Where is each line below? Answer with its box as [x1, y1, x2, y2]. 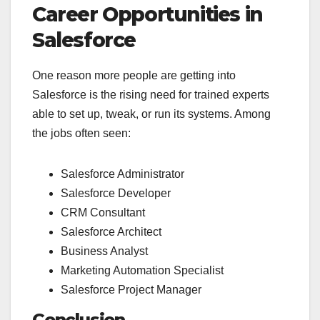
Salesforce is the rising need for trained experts [32, 88, 269, 101]
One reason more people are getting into [32, 69, 236, 81]
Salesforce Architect [61, 225, 161, 238]
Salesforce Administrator [61, 167, 184, 180]
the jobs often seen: [32, 126, 131, 139]
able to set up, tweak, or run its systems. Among [32, 107, 271, 120]
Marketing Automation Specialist [61, 264, 224, 276]
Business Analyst [61, 244, 148, 257]
